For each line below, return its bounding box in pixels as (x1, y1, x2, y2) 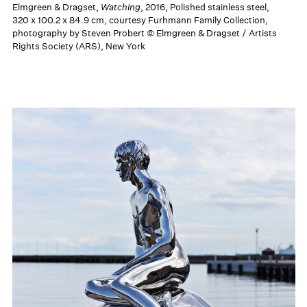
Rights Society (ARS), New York (12, 40, 145, 52)
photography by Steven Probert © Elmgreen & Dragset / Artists (12, 27, 277, 39)
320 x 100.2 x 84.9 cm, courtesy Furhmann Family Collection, (12, 14, 268, 26)
